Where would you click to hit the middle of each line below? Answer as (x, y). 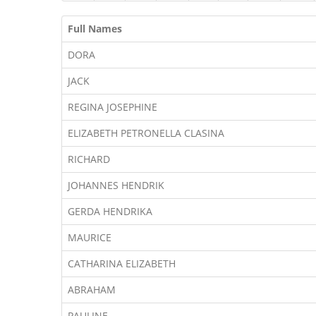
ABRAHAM (92, 290)
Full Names (95, 29)
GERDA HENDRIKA (110, 211)
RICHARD (89, 159)
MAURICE (90, 237)
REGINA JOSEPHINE (113, 107)
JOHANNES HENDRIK (116, 185)
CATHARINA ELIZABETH (122, 263)
